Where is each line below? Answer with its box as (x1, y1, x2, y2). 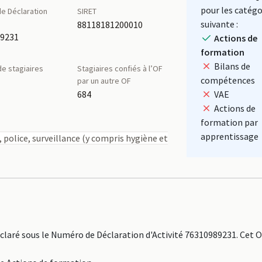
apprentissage (200, 130, 258, 142)
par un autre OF (77, 75, 131, 86)
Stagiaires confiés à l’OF (77, 63, 163, 74)
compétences (200, 74, 255, 86)
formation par (200, 116, 258, 128)
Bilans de (212, 60, 250, 72)
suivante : (200, 18, 238, 30)
